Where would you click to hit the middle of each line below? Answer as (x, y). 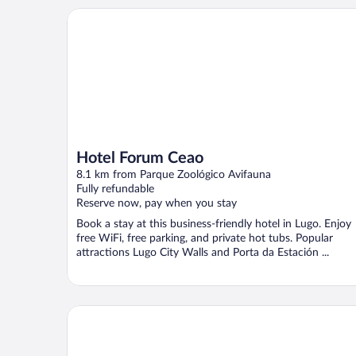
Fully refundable (115, 189)
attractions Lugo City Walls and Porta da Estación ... (203, 252)
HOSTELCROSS (110, 311)
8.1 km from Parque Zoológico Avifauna (174, 174)
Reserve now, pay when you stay (157, 203)
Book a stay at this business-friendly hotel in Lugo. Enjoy (214, 224)
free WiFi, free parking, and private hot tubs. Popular (205, 238)
